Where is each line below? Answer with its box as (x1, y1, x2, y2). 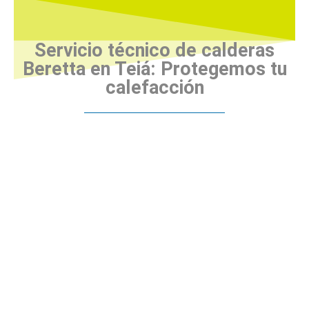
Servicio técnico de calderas (34, 39, 275, 61)
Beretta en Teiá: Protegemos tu (22, 57, 287, 80)
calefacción (105, 76, 204, 99)
